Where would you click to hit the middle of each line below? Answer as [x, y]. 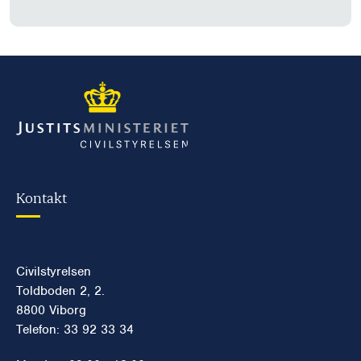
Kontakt [41, 197]
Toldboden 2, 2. [60, 290]
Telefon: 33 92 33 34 [75, 329]
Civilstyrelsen [54, 271]
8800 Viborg [51, 310]
